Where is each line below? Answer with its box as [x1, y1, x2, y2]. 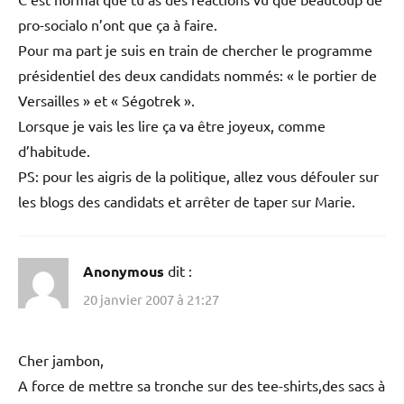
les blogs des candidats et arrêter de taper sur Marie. [18, 191, 355, 210]
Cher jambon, [18, 351, 104, 370]
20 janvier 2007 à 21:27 [83, 290, 219, 308]
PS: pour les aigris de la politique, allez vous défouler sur [18, 166, 379, 185]
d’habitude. [18, 141, 90, 160]
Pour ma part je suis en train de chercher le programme [18, 40, 372, 59]
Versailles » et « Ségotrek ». [18, 90, 195, 109]
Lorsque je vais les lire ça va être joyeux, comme [18, 115, 326, 134]
